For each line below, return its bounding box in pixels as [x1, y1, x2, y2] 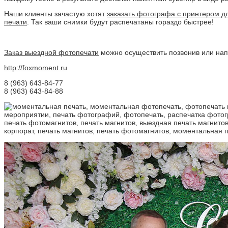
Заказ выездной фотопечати [4, 48, 99, 56]
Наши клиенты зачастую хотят [4, 9, 107, 18]
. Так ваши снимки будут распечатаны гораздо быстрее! [27, 17, 214, 26]
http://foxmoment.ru [4, 63, 67, 72]
